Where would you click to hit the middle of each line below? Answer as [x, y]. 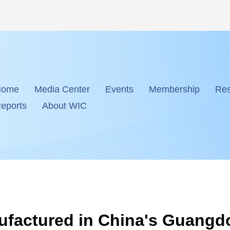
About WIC [64, 106]
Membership [174, 89]
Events [119, 89]
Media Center [62, 89]
